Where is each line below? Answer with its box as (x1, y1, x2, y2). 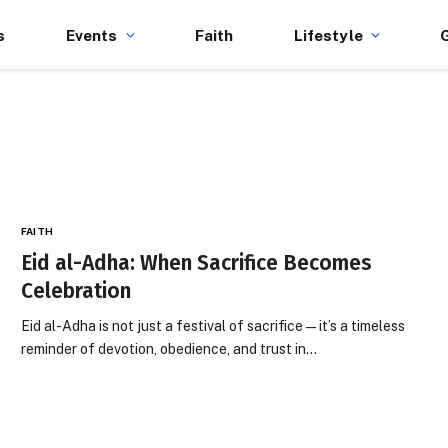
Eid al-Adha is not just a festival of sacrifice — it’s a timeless (21, 318, 406, 334)
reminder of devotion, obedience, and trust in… (21, 341, 318, 357)
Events (65, 26, 118, 44)
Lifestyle (293, 26, 363, 44)
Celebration (21, 278, 132, 304)
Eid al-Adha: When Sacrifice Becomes (21, 250, 373, 276)
